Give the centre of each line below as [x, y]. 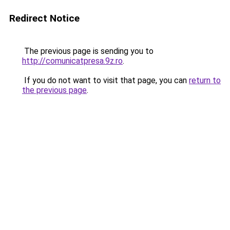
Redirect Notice [44, 18]
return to [205, 80]
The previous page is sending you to [88, 51]
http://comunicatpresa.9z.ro [72, 61]
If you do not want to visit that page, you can [106, 80]
